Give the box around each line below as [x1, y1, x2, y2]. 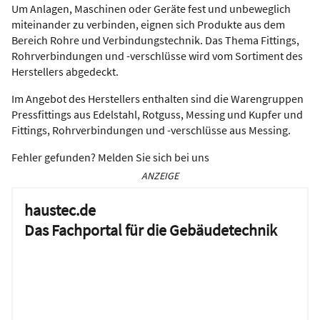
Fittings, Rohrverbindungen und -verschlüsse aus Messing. [11, 123, 291, 138]
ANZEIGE [141, 169, 179, 183]
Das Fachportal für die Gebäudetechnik [24, 220, 277, 241]
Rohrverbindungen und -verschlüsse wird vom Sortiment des [11, 49, 303, 64]
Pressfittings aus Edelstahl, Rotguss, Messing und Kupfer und [11, 107, 303, 122]
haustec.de [24, 200, 96, 221]
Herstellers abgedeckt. [11, 64, 119, 79]
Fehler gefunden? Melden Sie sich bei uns [11, 150, 209, 165]
